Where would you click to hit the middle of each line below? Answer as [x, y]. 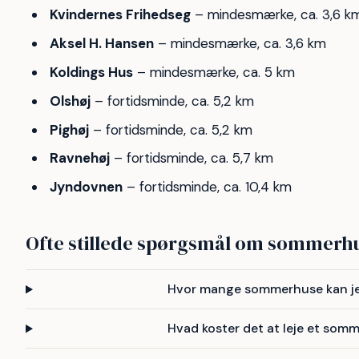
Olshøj [70, 101]
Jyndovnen [86, 187]
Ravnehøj [79, 158]
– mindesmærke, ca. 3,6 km [240, 44]
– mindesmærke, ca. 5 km [214, 73]
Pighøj [69, 129]
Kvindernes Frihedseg [120, 15]
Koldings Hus [91, 73]
